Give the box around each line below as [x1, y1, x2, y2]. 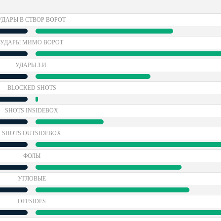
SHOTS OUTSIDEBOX [2, 130, 61, 137]
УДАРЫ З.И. [15, 62, 48, 69]
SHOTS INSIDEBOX [5, 107, 58, 114]
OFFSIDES [17, 198, 46, 205]
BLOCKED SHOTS [7, 84, 56, 91]
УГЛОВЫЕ [17, 175, 46, 182]
